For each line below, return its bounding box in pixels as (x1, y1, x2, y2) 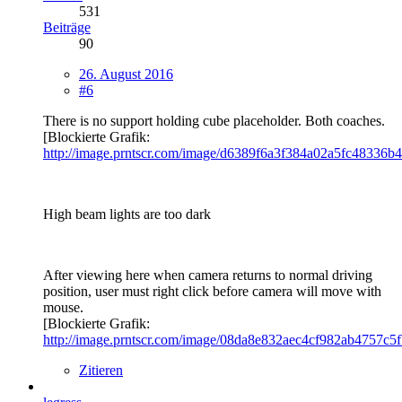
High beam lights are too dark (43, 205, 211, 222)
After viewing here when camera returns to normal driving (43, 267, 372, 283)
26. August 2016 (79, 66, 173, 82)
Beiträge (43, 19, 91, 35)
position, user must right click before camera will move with (43, 283, 381, 299)
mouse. (43, 299, 83, 315)
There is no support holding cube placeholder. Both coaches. (43, 112, 385, 128)
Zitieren (79, 362, 123, 378)
